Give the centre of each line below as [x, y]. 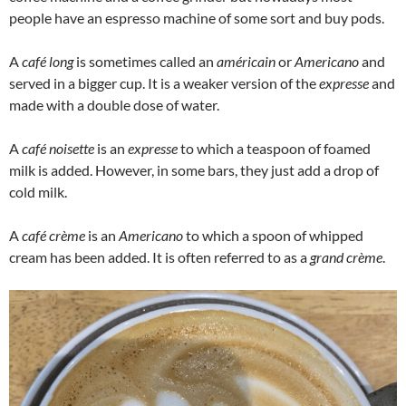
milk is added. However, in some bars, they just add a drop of [194, 170]
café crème [53, 236]
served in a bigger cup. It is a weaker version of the [164, 83]
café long [48, 62]
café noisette [58, 149]
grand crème [346, 257]
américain [247, 62]
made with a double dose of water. [114, 105]
